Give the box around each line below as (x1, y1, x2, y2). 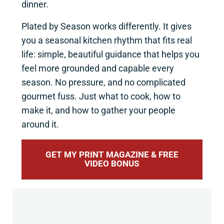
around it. (21, 118, 59, 129)
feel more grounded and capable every (21, 62, 174, 73)
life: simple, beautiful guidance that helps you (21, 48, 199, 59)
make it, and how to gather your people (21, 104, 175, 115)
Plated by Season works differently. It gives (21, 20, 191, 31)
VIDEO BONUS (84, 158, 139, 168)
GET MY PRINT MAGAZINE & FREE (45, 149, 178, 159)
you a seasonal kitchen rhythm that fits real (21, 34, 192, 45)
